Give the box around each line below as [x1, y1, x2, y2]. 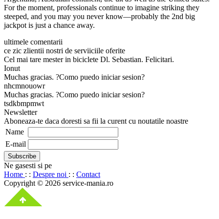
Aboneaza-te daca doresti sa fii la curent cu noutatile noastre [4, 117, 188, 126]
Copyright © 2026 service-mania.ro [4, 179, 113, 188]
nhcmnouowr [4, 82, 45, 90]
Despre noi [33, 170, 68, 179]
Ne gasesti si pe [4, 161, 52, 170]
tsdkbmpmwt [4, 99, 44, 108]
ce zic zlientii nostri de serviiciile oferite [4, 46, 125, 55]
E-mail [5, 140, 26, 149]
